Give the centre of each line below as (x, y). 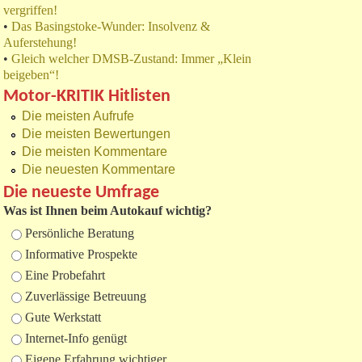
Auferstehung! (40, 43)
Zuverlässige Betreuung (86, 297)
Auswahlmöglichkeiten (62, 234)
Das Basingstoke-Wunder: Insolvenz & (111, 27)
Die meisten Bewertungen (96, 134)
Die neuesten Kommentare (99, 170)
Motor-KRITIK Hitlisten (87, 97)
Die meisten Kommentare (95, 152)
